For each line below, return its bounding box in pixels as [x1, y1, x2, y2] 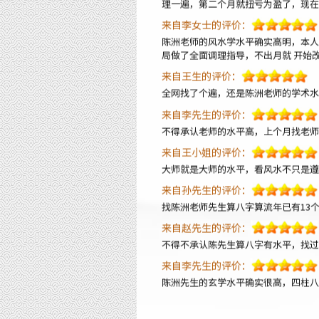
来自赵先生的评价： [162, 179, 251, 194]
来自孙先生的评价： [162, 142, 251, 157]
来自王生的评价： [162, 28, 241, 43]
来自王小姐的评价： [162, 104, 251, 119]
